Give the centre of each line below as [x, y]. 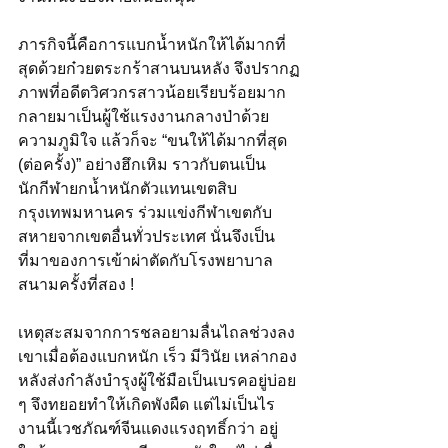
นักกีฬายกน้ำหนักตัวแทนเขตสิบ [127, 188]
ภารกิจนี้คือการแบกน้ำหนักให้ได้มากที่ [152, 44]
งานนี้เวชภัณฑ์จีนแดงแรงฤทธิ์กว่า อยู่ [148, 428]
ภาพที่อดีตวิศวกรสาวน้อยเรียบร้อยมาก [152, 92]
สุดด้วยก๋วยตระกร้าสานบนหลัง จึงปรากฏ [159, 68]
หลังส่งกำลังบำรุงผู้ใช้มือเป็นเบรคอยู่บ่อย [159, 380]
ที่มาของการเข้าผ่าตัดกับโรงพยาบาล [145, 260]
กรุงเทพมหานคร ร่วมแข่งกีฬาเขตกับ [145, 212]
